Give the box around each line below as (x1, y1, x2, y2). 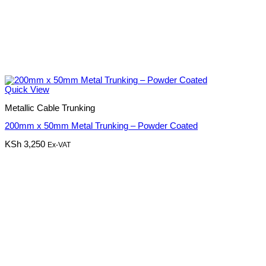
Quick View (5, 85, 49, 95)
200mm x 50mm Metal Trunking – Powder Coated (5, 121, 198, 131)
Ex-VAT (47, 140, 71, 149)
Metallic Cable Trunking (5, 103, 95, 113)
